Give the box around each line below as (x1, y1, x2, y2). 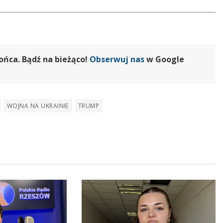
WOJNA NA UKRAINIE (6, 102, 69, 111)
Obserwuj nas (90, 54, 144, 65)
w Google (144, 54, 184, 65)
